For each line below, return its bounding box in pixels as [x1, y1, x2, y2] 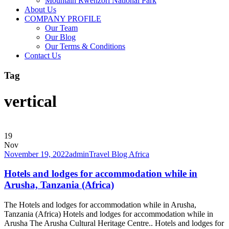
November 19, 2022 [4, 149, 69, 158]
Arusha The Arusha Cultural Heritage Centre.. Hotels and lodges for [4, 219, 224, 228]
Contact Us [25, 51, 61, 60]
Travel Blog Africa [89, 149, 149, 158]
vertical [4, 92, 57, 111]
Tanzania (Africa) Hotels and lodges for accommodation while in [4, 210, 213, 219]
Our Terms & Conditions [45, 42, 125, 51]
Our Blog [45, 33, 76, 41]
